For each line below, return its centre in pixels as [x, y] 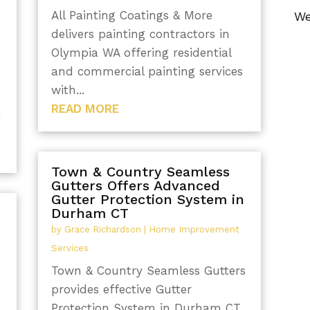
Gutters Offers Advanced [135, 186]
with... [67, 90]
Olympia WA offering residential [141, 52]
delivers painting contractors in [140, 34]
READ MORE [85, 108]
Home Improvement [194, 230]
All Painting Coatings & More [131, 15]
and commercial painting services [147, 71]
